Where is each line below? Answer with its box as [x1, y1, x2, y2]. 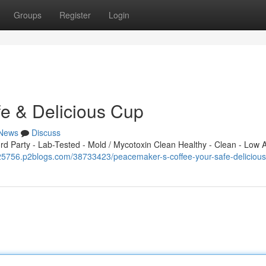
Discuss [31, 126, 61, 138]
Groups [14, 9, 42, 21]
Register [59, 9, 91, 21]
